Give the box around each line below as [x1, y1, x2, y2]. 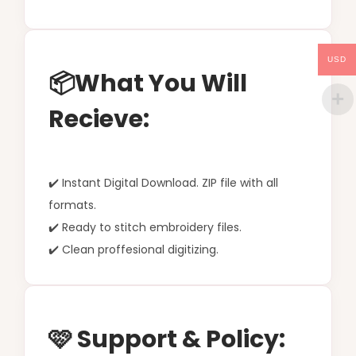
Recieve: [48, 102, 149, 136]
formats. [48, 196, 96, 213]
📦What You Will [48, 66, 247, 100]
